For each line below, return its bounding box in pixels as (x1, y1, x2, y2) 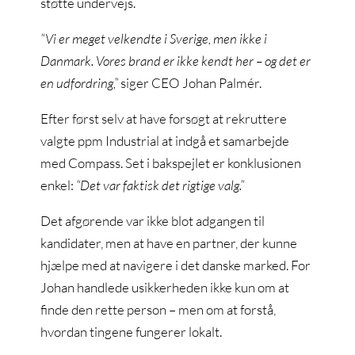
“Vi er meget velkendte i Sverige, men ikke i (40, 30, 268, 47)
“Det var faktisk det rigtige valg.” (76, 177, 245, 193)
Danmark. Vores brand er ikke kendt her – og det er (40, 52, 311, 69)
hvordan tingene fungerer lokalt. (40, 323, 223, 340)
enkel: (40, 177, 77, 193)
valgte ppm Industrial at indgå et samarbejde (40, 132, 290, 149)
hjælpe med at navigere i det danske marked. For (40, 257, 311, 273)
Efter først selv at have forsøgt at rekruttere (40, 110, 288, 127)
